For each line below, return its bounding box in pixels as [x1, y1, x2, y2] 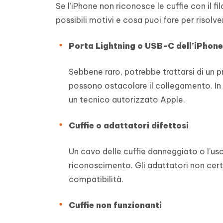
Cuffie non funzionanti [69, 200, 162, 210]
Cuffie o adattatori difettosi [69, 120, 189, 130]
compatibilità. [69, 174, 123, 184]
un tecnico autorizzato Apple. [69, 94, 185, 105]
